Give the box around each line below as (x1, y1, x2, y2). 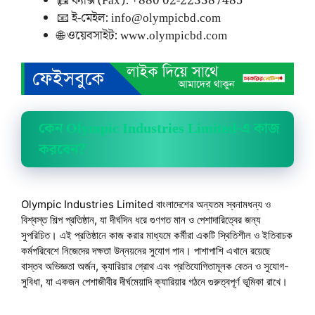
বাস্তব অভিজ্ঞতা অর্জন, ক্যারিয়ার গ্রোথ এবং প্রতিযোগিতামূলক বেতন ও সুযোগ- (21, 259, 289, 273)
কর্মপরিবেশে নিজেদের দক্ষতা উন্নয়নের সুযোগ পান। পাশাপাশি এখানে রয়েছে (21, 243, 271, 257)
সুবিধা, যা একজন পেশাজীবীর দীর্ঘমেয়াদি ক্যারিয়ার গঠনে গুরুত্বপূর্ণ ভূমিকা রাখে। (21, 274, 288, 288)
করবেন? (39, 138, 85, 161)
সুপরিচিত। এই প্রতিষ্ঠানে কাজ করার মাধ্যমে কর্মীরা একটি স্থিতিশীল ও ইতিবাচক (21, 228, 292, 242)
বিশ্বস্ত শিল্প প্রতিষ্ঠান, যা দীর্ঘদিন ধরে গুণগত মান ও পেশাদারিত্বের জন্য (21, 212, 261, 226)
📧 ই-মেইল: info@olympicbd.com (57, 8, 221, 28)
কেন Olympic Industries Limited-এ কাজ (39, 117, 280, 140)
